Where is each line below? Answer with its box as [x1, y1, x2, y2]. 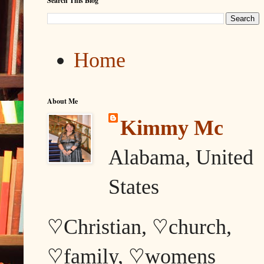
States [108, 175, 159, 199]
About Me [47, 96, 78, 107]
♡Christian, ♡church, [47, 215, 232, 239]
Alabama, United [108, 146, 253, 170]
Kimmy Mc [120, 116, 223, 140]
